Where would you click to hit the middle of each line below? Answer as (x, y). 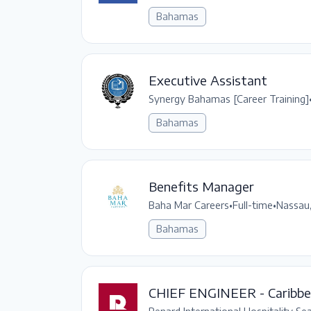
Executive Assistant (208, 80)
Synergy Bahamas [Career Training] (229, 99)
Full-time (253, 205)
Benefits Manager (201, 186)
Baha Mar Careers (189, 205)
